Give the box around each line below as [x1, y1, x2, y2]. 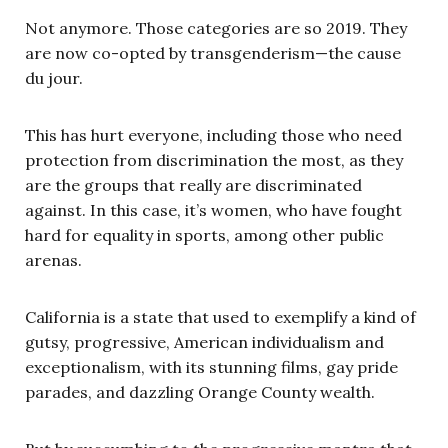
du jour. [25, 67, 83, 88]
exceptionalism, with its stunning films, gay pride [25, 356, 398, 377]
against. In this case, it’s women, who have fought [25, 199, 402, 220]
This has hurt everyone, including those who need [25, 124, 402, 145]
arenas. [25, 249, 82, 270]
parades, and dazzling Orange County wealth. [25, 381, 375, 402]
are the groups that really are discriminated [25, 174, 362, 195]
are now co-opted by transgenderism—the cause [25, 42, 401, 63]
